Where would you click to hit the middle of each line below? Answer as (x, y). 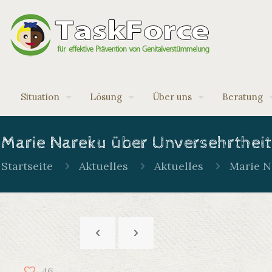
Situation (40, 97)
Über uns (172, 97)
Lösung (106, 97)
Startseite (27, 166)
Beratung (243, 97)
